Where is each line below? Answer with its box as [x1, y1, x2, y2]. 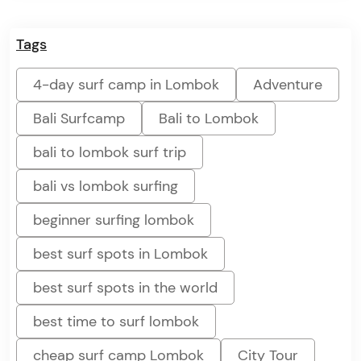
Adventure [253, 74, 322, 94]
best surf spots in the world [33, 277, 218, 297]
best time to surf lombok [33, 311, 199, 331]
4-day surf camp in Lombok [33, 74, 219, 94]
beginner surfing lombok [33, 210, 194, 230]
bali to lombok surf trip [33, 142, 186, 162]
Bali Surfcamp [33, 108, 125, 128]
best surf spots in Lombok [33, 243, 208, 263]
